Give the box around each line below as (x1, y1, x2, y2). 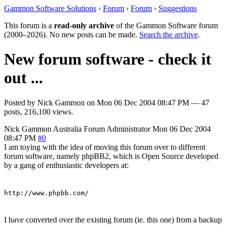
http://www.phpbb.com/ (4, 189, 89, 197)
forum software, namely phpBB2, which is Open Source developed (4, 151, 218, 160)
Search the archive (139, 30, 198, 39)
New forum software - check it (4, 50, 211, 69)
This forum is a (4, 21, 54, 30)
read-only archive (54, 21, 114, 30)
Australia (53, 124, 82, 133)
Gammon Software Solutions (4, 4, 96, 13)
